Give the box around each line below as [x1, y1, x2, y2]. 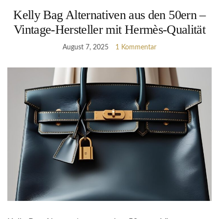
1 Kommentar [115, 44, 156, 51]
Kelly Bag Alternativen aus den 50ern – [13, 7, 206, 22]
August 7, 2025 [63, 44, 109, 51]
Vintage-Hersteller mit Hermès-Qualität [13, 22, 206, 37]
